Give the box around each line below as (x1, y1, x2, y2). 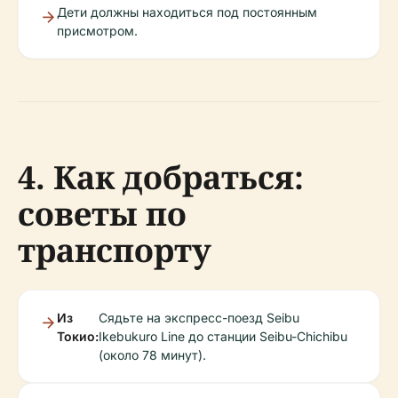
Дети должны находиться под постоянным (57, 4, 317, 20)
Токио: (57, 329, 99, 345)
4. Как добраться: (18, 155, 304, 200)
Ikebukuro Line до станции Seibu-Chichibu (99, 329, 347, 345)
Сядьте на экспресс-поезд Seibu (99, 310, 299, 326)
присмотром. (57, 23, 138, 39)
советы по (18, 192, 187, 236)
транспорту (18, 228, 211, 273)
